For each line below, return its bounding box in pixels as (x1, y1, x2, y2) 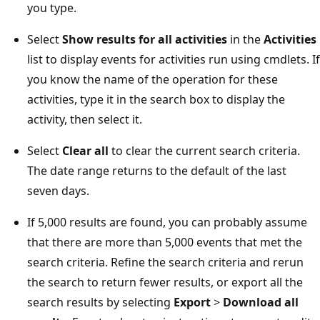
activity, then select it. (27, 111, 142, 127)
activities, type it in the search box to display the (27, 91, 285, 107)
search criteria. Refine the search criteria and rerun (27, 254, 304, 270)
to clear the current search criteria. (109, 142, 300, 159)
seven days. (27, 182, 89, 199)
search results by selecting (27, 294, 174, 310)
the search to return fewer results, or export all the (27, 274, 303, 290)
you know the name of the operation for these (27, 71, 278, 87)
